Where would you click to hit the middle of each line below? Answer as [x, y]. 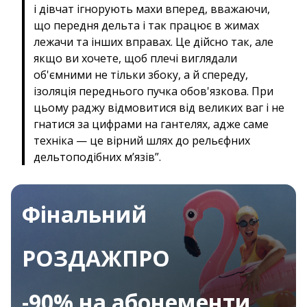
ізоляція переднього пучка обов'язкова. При [153, 91]
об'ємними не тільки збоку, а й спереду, [140, 74]
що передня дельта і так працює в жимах [146, 25]
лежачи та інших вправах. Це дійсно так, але [153, 41]
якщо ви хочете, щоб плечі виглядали [135, 58]
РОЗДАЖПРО [96, 258]
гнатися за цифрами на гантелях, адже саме [151, 124]
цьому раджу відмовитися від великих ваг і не [159, 107]
